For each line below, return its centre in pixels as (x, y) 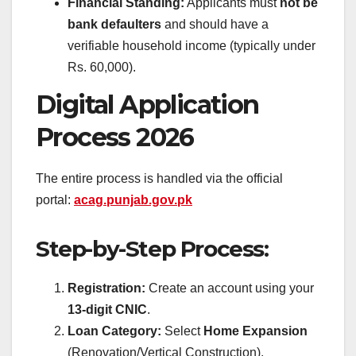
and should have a (215, 24)
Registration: (106, 288)
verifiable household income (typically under (192, 45)
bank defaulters (114, 24)
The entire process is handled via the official (159, 178)
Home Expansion (255, 331)
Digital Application (147, 104)
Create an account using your (230, 288)
